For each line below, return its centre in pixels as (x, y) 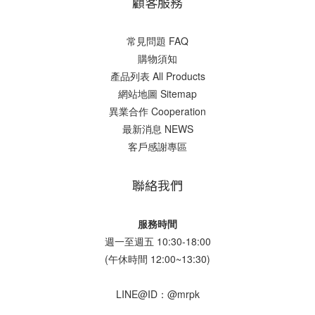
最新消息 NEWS (157, 129)
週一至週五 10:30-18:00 (157, 241)
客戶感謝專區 (157, 146)
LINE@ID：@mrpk (157, 294)
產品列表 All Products (157, 76)
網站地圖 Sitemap (157, 94)
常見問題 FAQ (157, 41)
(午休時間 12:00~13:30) (157, 259)
